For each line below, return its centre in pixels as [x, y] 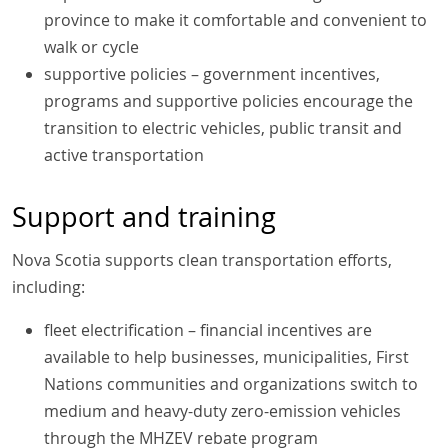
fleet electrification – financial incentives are [208, 330]
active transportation [124, 154]
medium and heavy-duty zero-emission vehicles [222, 411]
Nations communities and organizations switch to [231, 384]
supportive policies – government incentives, [212, 73]
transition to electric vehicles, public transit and [223, 127]
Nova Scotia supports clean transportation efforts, [202, 260]
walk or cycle [91, 46]
